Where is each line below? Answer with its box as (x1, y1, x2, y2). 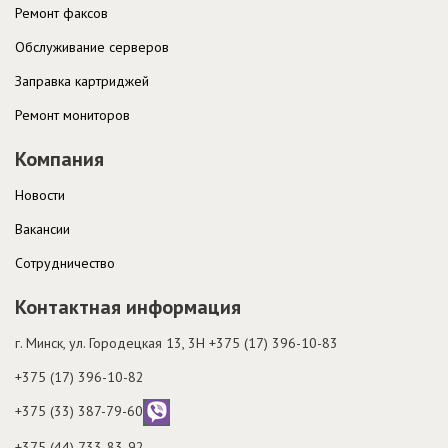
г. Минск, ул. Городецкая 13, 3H (15, 333, 209, 352)
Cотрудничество (15, 253, 115, 272)
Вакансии (15, 219, 70, 238)
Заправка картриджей (15, 71, 149, 90)
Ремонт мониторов (15, 105, 130, 124)
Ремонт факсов (15, 3, 108, 22)
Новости (15, 185, 65, 204)
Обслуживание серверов (15, 37, 169, 56)
